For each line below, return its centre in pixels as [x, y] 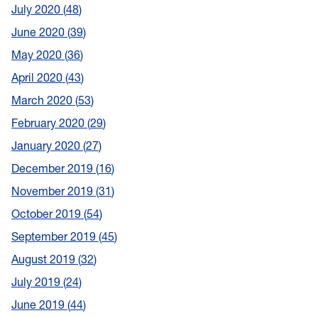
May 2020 [38, 55]
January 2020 [47, 146]
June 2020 [39, 32]
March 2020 [43, 100]
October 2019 [48, 214]
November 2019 [54, 191]
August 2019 [45, 259]
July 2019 [37, 282]
